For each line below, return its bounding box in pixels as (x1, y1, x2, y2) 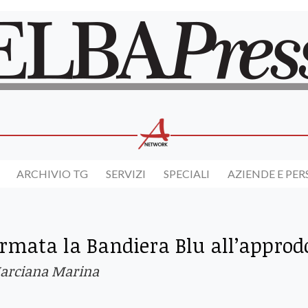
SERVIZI (106, 167, 146, 181)
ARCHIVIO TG (16, 167, 88, 181)
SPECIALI (164, 167, 210, 181)
